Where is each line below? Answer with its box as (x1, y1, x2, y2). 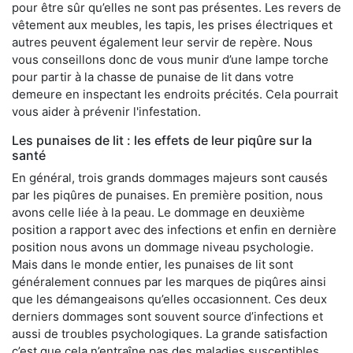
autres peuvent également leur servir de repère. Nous (12, 34, 313, 50)
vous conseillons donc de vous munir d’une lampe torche (12, 51, 329, 67)
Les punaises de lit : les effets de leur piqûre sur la (12, 132, 312, 148)
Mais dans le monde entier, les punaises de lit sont (12, 256, 293, 272)
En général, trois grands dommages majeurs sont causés (12, 169, 328, 185)
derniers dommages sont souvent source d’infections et (12, 308, 323, 324)
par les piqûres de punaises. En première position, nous (12, 187, 323, 203)
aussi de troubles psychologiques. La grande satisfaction (12, 325, 328, 341)
